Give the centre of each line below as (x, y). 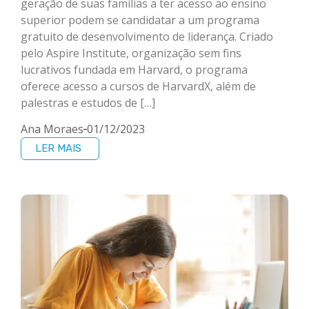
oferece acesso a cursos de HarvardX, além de (138, 86)
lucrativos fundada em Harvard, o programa (134, 69)
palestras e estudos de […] (88, 102)
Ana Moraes (52, 129)
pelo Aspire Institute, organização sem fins (131, 53)
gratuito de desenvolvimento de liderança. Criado (147, 36)
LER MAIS (58, 149)
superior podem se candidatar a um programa (140, 20)
